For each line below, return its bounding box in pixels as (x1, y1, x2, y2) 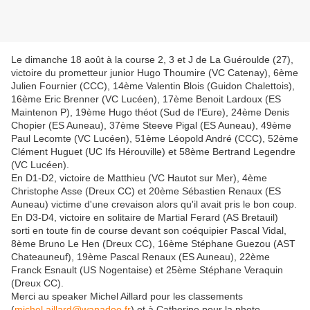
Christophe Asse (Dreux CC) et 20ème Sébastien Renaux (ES (11, 185, 281, 197)
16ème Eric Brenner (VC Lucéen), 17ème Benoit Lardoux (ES (11, 93, 281, 105)
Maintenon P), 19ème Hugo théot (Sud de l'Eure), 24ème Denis (11, 107, 289, 118)
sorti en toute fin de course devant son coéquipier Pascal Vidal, (11, 225, 286, 237)
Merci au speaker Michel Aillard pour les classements (11, 291, 243, 302)
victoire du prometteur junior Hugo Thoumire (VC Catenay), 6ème (11, 67, 298, 79)
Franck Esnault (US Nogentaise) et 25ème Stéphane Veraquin (11, 264, 283, 276)
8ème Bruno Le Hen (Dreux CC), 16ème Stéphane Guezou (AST (11, 238, 295, 250)
